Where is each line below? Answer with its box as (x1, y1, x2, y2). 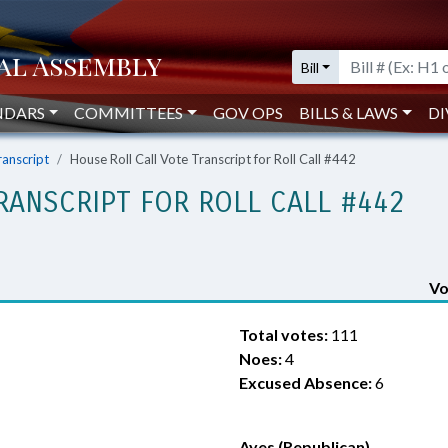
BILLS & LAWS (299, 103, 399, 122)
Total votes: (239, 325, 328, 344)
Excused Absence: (239, 373, 372, 392)
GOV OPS (213, 103, 284, 122)
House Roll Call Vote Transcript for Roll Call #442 (70, 151, 356, 167)
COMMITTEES (74, 103, 184, 122)
